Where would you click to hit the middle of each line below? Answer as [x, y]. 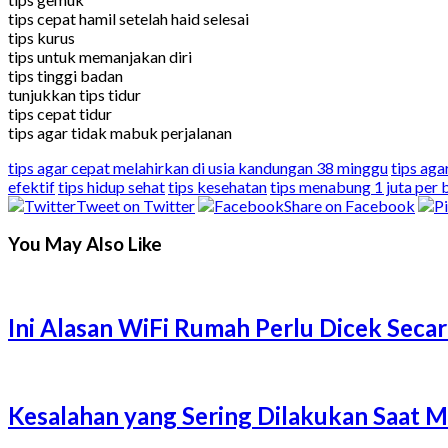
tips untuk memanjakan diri [100, 56]
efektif [31, 186]
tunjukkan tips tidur [74, 94]
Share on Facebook [349, 205]
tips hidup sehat [111, 186]
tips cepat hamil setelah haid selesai [128, 18]
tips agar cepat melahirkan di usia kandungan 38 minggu [198, 167]
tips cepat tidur [60, 113]
